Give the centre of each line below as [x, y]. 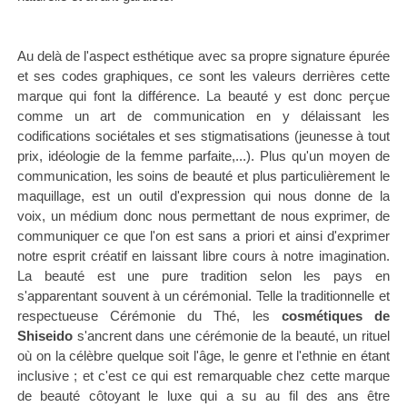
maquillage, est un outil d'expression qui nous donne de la [203, 196]
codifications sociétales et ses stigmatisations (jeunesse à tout [203, 136]
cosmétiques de [336, 316]
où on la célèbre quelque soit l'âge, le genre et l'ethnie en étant [203, 356]
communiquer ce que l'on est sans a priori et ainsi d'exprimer [203, 236]
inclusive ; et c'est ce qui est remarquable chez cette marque [203, 376]
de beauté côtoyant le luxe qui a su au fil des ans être [203, 396]
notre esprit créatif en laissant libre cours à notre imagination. [203, 256]
